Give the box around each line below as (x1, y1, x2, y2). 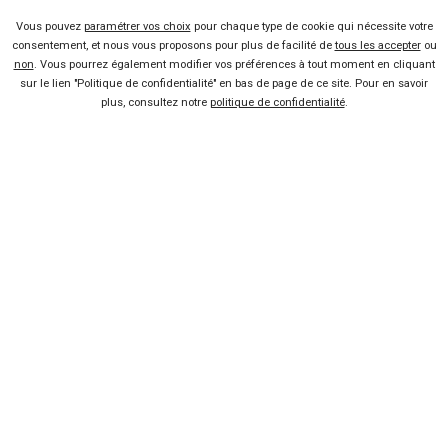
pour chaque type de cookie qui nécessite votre (190, 20, 433, 34)
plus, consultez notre (100, 96, 210, 110)
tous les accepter (334, 39, 421, 53)
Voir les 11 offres (168, 74, 282, 91)
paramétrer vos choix (83, 20, 191, 34)
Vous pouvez (15, 20, 84, 34)
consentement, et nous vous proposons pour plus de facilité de (11, 39, 335, 53)
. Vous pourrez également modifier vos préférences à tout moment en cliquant (33, 58, 435, 72)
